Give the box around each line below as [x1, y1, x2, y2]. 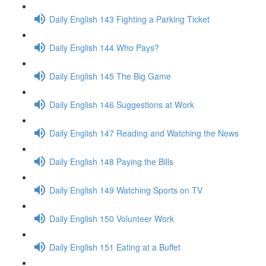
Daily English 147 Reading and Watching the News [49, 126, 239, 139]
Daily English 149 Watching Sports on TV [49, 183, 202, 196]
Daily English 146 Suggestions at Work [49, 98, 194, 110]
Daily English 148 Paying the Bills [49, 155, 173, 167]
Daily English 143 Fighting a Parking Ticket [49, 12, 210, 25]
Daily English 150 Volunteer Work [49, 212, 174, 224]
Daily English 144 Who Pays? [49, 41, 159, 53]
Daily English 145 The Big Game [49, 69, 171, 82]
